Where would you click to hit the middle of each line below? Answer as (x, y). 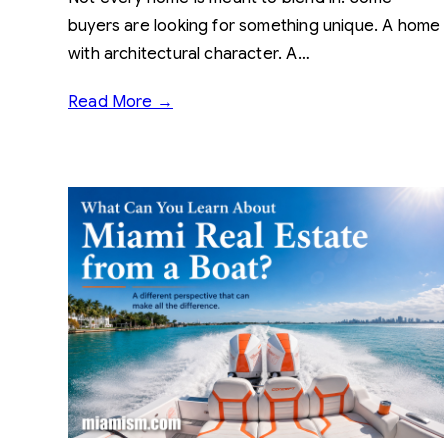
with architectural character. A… (189, 53)
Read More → (120, 101)
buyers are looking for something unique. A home (254, 25)
